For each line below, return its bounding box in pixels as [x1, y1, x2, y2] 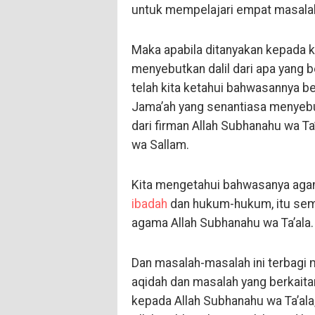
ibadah [131, 197, 167, 212]
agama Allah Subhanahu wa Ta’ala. [131, 216, 314, 231]
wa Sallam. [131, 138, 189, 153]
